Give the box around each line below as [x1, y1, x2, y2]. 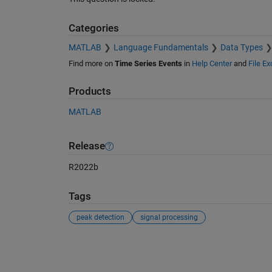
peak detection [76, 212, 124, 222]
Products [68, 86, 111, 98]
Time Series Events [114, 59, 182, 69]
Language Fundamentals [113, 42, 208, 53]
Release [68, 140, 105, 152]
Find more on [68, 59, 115, 69]
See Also [67, 239, 118, 254]
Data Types [220, 42, 263, 53]
